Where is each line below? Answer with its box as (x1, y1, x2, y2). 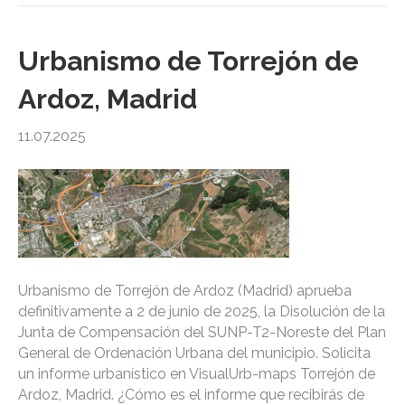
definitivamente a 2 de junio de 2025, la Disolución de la (18, 303, 385, 321)
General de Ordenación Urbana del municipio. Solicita (18, 344, 371, 363)
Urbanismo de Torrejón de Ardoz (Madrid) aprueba (18, 282, 352, 300)
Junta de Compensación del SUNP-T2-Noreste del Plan (18, 324, 386, 342)
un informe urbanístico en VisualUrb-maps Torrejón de (18, 365, 375, 383)
